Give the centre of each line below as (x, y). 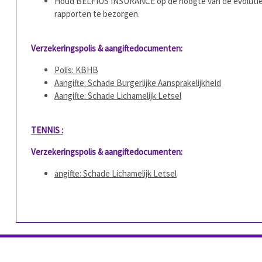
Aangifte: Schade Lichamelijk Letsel (118, 96)
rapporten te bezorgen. (97, 14)
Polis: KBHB (76, 70)
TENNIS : (47, 130)
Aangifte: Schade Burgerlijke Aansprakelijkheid (137, 83)
